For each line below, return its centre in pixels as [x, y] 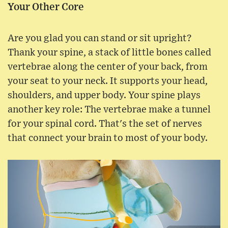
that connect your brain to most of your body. [108, 138]
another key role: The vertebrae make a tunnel [109, 110]
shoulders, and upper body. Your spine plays [104, 96]
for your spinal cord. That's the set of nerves [105, 124]
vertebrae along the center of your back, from [108, 67]
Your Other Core [46, 7]
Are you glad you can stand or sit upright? [100, 39]
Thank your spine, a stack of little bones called [109, 53]
